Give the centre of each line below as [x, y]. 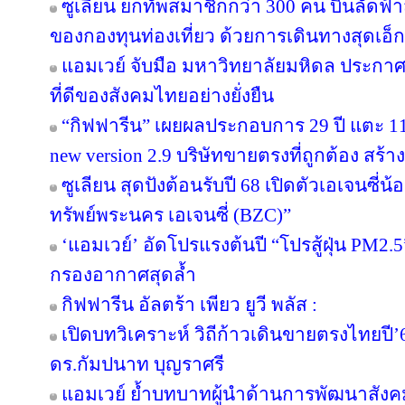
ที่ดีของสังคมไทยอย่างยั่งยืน [162, 96]
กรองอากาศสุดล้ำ [123, 275]
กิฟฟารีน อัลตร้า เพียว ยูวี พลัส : [189, 305]
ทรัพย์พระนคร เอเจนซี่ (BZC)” [170, 215]
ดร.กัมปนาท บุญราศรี [137, 364]
